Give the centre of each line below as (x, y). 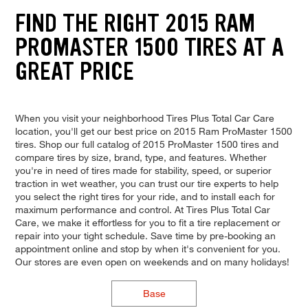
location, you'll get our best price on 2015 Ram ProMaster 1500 (153, 131)
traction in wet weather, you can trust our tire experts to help (146, 183)
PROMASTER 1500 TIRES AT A (149, 47)
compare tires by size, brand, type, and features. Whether (141, 157)
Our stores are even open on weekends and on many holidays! (152, 261)
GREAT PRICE (74, 71)
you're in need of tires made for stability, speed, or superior (143, 170)
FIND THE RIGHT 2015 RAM (135, 23)
